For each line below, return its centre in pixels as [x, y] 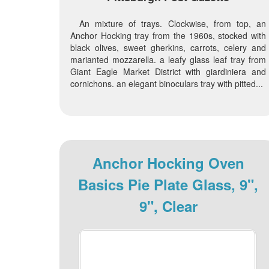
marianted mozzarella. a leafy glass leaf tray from [168, 59]
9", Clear [168, 206]
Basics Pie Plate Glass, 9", [168, 184]
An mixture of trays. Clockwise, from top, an [173, 23]
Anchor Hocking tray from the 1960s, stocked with [168, 35]
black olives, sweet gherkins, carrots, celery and [168, 47]
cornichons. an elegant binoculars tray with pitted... [166, 83]
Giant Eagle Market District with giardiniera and [168, 71]
